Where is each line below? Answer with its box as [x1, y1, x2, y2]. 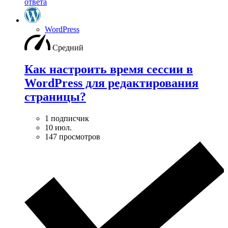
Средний [52, 43, 83, 52]
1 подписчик [45, 113, 89, 123]
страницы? [24, 90, 86, 103]
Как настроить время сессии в [24, 62, 193, 76]
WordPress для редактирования [24, 76, 198, 90]
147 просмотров [45, 132, 100, 141]
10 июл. [45, 123, 72, 132]
